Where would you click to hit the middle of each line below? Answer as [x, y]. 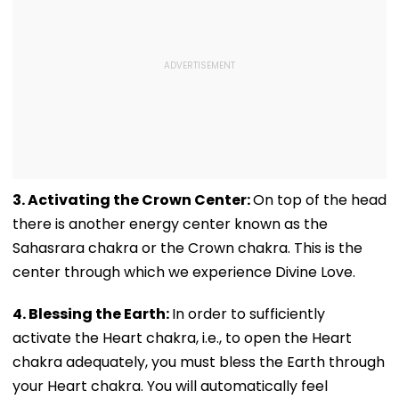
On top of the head [320, 199]
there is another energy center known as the [170, 224]
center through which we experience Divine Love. [184, 272]
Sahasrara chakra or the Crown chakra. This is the [187, 248]
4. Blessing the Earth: [92, 313]
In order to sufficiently [248, 313]
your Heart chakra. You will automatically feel [170, 386]
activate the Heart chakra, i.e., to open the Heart [182, 338]
